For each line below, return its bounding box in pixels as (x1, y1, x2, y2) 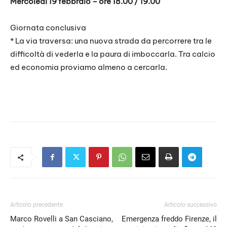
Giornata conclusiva (10, 23, 86, 33)
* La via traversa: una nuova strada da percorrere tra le (10, 36, 212, 46)
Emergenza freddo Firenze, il (122, 214, 217, 224)
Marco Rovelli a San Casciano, (10, 214, 113, 224)
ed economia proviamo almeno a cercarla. (10, 62, 167, 72)
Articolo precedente (10, 201, 63, 209)
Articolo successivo (164, 201, 217, 209)
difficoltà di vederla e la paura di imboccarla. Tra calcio (10, 49, 215, 59)
